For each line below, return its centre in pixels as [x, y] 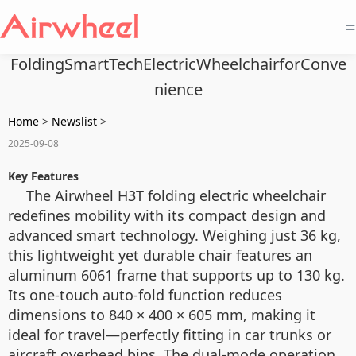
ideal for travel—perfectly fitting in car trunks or [170, 335]
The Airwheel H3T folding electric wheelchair [176, 195]
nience [178, 89]
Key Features [43, 176]
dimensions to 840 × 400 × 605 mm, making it [162, 315]
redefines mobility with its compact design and [167, 215]
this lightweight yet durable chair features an [160, 255]
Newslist [74, 121]
